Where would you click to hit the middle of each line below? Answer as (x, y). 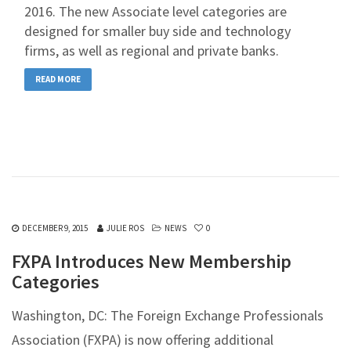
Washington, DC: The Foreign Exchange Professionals (168, 315)
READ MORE (58, 79)
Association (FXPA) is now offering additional (143, 340)
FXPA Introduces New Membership (152, 261)
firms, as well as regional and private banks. (152, 51)
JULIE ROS (125, 228)
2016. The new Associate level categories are (156, 11)
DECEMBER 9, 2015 (55, 228)
